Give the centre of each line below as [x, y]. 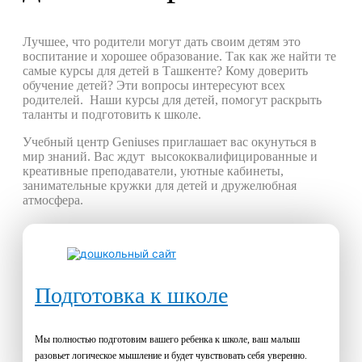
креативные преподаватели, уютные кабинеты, [153, 171]
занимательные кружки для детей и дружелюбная [160, 186]
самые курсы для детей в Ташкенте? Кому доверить [165, 71]
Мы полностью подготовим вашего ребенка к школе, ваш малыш [167, 339]
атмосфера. [53, 200]
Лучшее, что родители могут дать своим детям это [162, 42]
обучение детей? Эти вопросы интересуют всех [154, 86]
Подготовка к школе [131, 295]
